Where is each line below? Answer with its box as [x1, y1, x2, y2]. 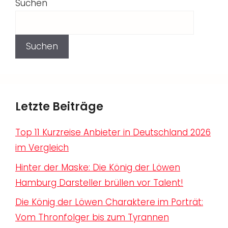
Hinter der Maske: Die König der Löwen [15, 161, 180, 174]
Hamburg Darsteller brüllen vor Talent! [15, 176, 183, 189]
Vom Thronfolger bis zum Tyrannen [15, 211, 169, 224]
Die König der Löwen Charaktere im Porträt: [15, 196, 203, 209]
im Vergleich [15, 141, 69, 154]
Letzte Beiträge [15, 99, 103, 115]
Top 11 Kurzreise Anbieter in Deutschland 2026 [15, 126, 211, 139]
